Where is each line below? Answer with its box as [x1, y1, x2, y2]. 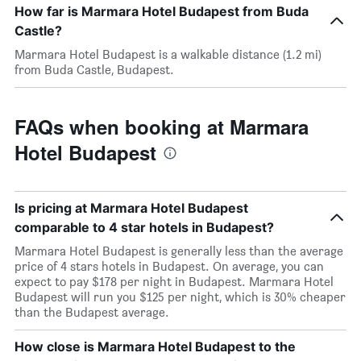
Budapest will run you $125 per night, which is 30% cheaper [15, 289, 346, 305]
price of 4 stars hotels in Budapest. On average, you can [15, 259, 324, 274]
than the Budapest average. [15, 305, 169, 320]
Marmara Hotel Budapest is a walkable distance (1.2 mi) [15, 47, 322, 62]
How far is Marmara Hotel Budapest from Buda [15, 3, 309, 19]
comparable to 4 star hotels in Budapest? [15, 219, 274, 235]
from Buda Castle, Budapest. [15, 62, 174, 77]
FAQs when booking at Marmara [15, 113, 309, 140]
